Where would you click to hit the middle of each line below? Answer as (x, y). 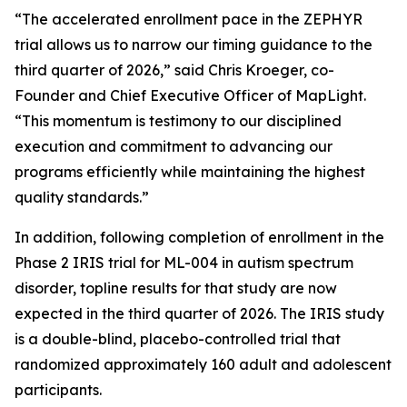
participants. (58, 390)
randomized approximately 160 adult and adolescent (203, 364)
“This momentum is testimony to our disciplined (178, 121)
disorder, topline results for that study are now (176, 288)
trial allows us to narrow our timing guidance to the (194, 45)
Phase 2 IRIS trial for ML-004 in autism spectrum (184, 263)
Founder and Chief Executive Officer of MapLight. (190, 95)
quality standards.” (82, 197)
